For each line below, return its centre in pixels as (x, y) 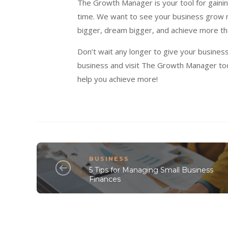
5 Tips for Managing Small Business (151, 170)
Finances (105, 179)
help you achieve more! (118, 79)
